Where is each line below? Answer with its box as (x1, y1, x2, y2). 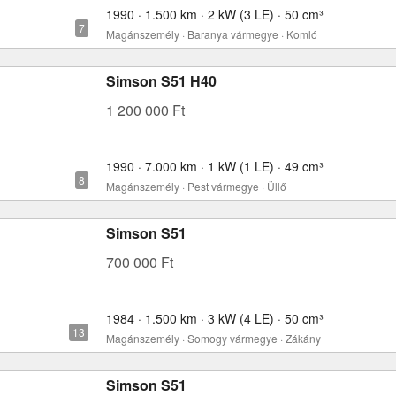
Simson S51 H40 (106, 71, 217, 91)
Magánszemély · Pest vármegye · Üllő (106, 179, 286, 194)
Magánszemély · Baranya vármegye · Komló (106, 27, 317, 42)
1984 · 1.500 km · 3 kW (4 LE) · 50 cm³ (106, 309, 324, 327)
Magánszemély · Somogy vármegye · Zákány (106, 331, 321, 346)
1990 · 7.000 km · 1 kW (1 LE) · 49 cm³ (106, 157, 324, 175)
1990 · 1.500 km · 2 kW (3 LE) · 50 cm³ (106, 5, 324, 23)
